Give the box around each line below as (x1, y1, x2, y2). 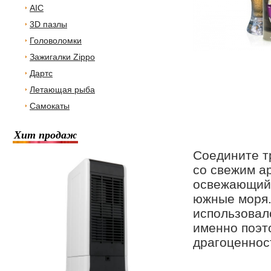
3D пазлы (30, 19, 67, 29)
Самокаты (30, 101, 70, 111)
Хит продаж (14, 127, 77, 142)
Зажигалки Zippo (30, 52, 95, 62)
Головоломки (30, 36, 82, 45)
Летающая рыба (30, 85, 95, 94)
